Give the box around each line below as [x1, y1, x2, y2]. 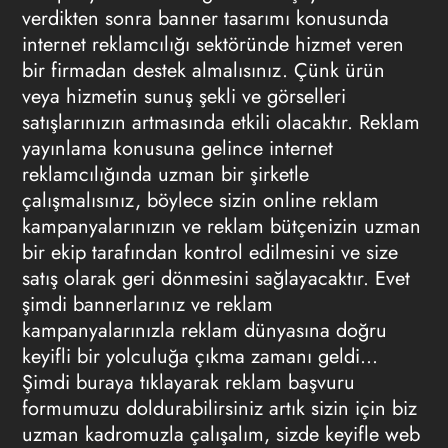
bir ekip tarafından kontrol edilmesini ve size [21, 238, 398, 267]
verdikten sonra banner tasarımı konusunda [21, 4, 389, 33]
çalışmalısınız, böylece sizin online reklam [21, 186, 379, 215]
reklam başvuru [218, 368, 355, 397]
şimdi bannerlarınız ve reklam [21, 290, 273, 319]
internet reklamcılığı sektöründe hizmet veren [21, 30, 404, 59]
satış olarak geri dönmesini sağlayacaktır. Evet [21, 264, 410, 293]
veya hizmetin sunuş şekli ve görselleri [21, 82, 346, 111]
